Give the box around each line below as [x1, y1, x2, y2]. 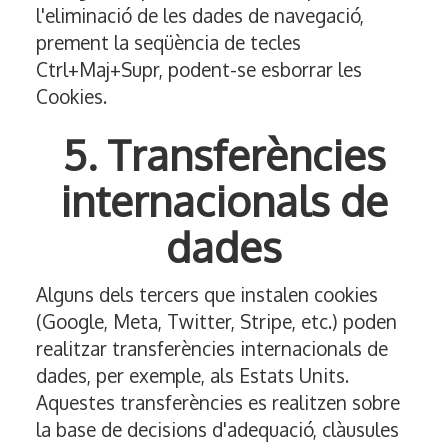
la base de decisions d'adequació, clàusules [36, 417, 399, 442]
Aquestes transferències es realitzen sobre [36, 390, 400, 415]
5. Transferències [62, 128, 386, 182]
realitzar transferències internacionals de [36, 336, 388, 361]
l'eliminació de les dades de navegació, [36, 3, 364, 28]
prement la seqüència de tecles [36, 30, 301, 55]
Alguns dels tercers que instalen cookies [36, 282, 378, 307]
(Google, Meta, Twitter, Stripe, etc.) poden [36, 309, 397, 334]
